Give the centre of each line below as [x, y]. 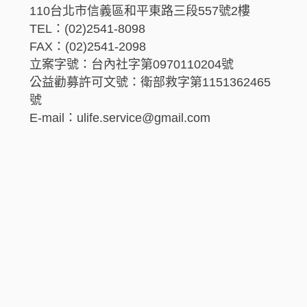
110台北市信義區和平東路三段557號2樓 [140, 11]
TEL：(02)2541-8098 [87, 29]
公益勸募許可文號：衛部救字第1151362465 [150, 83]
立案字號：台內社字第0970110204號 [132, 65]
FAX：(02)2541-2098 [88, 47]
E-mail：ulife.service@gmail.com [120, 118]
